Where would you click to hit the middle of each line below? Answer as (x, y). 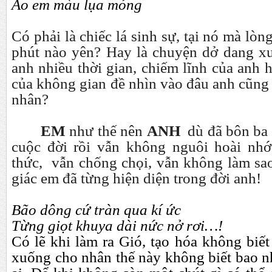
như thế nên (108, 131)
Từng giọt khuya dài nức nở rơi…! (117, 226)
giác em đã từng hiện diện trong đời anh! (136, 178)
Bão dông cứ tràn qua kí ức (96, 210)
